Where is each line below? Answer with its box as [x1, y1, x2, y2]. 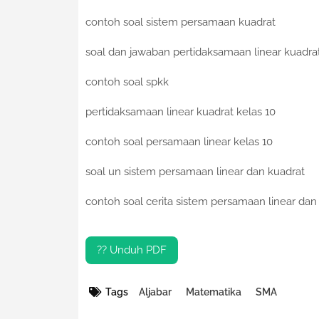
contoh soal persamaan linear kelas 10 [85, 135, 273, 149]
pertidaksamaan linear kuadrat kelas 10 [85, 105, 276, 119]
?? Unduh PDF [96, 244, 167, 257]
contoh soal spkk [85, 75, 169, 89]
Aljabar [138, 286, 172, 298]
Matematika [185, 286, 241, 298]
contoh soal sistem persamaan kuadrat [85, 16, 276, 29]
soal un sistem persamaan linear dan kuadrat [85, 165, 305, 179]
